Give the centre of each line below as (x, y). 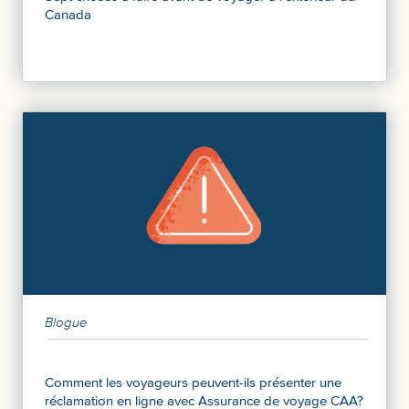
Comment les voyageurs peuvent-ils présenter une (193, 382)
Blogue (66, 322)
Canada (68, 14)
